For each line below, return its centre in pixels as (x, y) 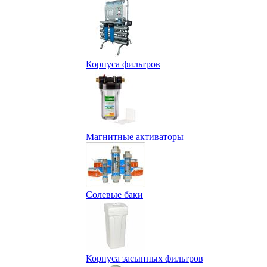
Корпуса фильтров (123, 64)
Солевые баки (114, 195)
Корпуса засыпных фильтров (145, 259)
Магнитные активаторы (135, 137)
